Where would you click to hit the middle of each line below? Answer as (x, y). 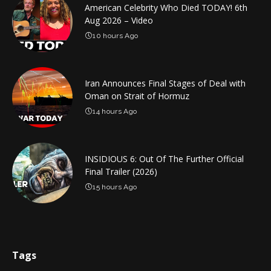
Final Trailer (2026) (121, 172)
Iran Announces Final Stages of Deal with (165, 83)
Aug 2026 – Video (119, 21)
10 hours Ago (116, 36)
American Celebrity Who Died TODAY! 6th (166, 8)
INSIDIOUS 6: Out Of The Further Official (164, 159)
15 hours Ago (115, 187)
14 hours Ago (115, 112)
